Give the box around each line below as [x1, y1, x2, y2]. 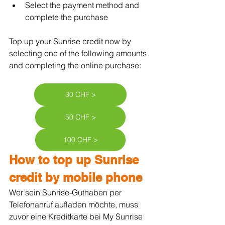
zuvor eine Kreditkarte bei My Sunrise [9, 211, 145, 221]
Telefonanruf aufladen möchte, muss [9, 199, 140, 209]
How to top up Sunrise [9, 152, 142, 167]
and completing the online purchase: [9, 60, 141, 70]
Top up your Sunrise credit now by [9, 36, 133, 46]
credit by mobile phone [9, 170, 142, 184]
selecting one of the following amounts [9, 48, 149, 58]
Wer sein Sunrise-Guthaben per [9, 187, 124, 197]
